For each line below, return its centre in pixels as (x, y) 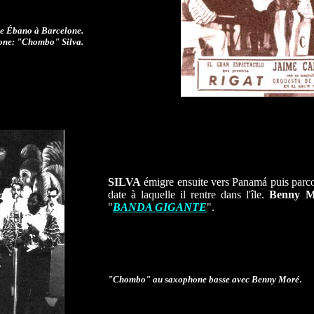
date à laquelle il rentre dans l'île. (189, 194)
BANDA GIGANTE (160, 207)
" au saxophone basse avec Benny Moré (223, 279)
